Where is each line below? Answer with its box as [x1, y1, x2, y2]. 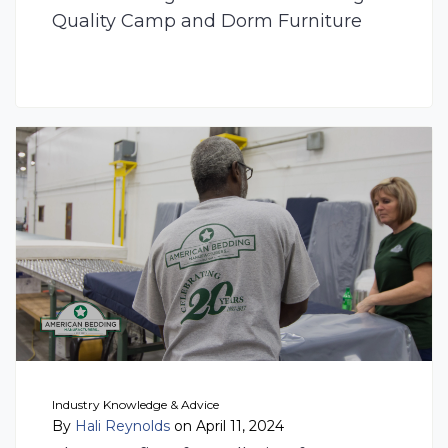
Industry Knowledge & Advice [52, 396, 219, 412]
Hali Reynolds [75, 416, 170, 435]
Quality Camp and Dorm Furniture [52, 9, 362, 32]
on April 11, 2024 [170, 416, 284, 435]
